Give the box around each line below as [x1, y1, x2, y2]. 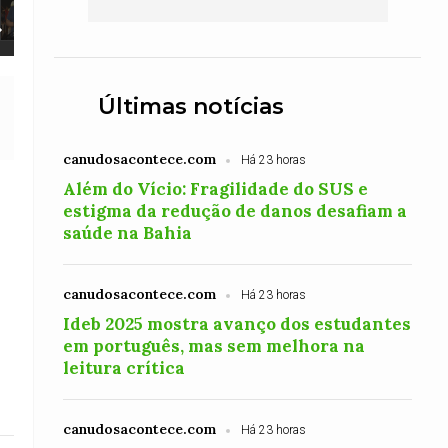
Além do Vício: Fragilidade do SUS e [63, 178, 369, 200]
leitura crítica [63, 357, 186, 379]
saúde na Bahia [63, 222, 193, 244]
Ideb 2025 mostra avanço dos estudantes [63, 313, 412, 335]
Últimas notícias [98, 93, 285, 120]
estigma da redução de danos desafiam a [63, 200, 408, 222]
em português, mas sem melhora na [63, 335, 366, 357]
